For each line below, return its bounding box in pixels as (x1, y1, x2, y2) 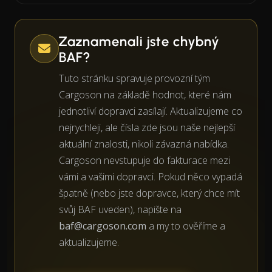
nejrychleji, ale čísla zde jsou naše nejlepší (59, 120, 235, 134)
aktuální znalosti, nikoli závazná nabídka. (59, 137, 229, 151)
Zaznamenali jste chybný (59, 33, 220, 50)
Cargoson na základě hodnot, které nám (59, 87, 231, 101)
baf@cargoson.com (59, 219, 146, 233)
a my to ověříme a (146, 219, 225, 233)
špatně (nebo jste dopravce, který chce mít (59, 186, 240, 200)
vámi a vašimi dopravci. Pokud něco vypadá (59, 169, 242, 183)
